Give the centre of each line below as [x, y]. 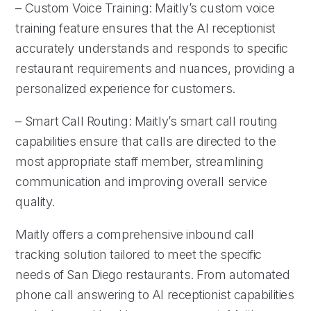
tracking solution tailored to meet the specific [138, 254]
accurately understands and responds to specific [152, 48]
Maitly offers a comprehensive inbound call [135, 234]
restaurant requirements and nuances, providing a [155, 68]
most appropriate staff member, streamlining [140, 161]
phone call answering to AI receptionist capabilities [155, 294]
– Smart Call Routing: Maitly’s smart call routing [146, 121]
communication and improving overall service [141, 181]
